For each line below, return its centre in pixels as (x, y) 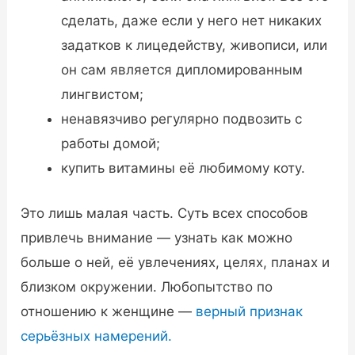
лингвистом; (103, 95)
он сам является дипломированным (182, 70)
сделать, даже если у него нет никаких (192, 21)
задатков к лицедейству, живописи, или (195, 46)
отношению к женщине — (109, 311)
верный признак (250, 311)
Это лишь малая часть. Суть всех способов (165, 213)
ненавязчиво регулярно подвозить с (182, 119)
